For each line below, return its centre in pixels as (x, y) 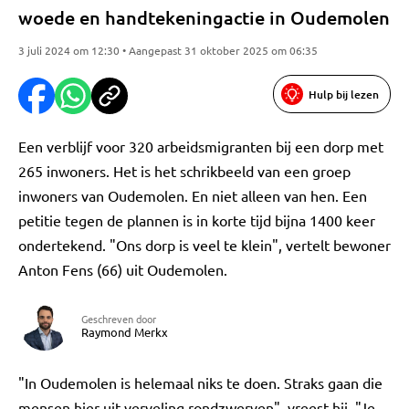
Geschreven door (119, 319)
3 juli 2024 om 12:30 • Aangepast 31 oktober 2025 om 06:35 (168, 50)
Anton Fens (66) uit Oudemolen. (123, 269)
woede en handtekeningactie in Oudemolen (204, 17)
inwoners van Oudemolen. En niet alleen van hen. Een (193, 195)
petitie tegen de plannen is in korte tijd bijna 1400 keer (197, 220)
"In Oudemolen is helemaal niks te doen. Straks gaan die (200, 383)
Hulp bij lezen (344, 94)
